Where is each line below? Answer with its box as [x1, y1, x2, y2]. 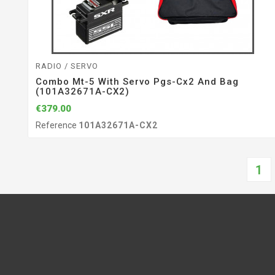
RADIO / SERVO [36, 61, 98, 71]
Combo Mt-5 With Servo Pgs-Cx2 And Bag [36, 76, 239, 88]
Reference [36, 120, 79, 130]
